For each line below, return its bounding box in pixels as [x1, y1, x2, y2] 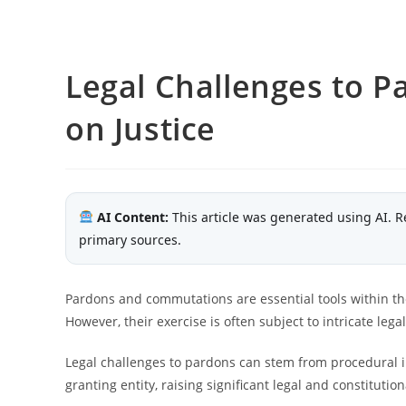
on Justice [65, 108, 216, 150]
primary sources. [79, 231, 181, 248]
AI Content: [92, 208, 169, 226]
